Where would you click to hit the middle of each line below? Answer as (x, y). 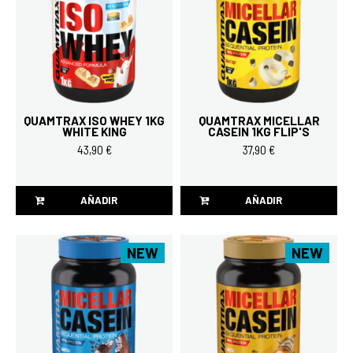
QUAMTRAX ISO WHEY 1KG (94, 120)
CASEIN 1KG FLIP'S (259, 131)
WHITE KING (94, 131)
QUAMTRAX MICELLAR (259, 120)
